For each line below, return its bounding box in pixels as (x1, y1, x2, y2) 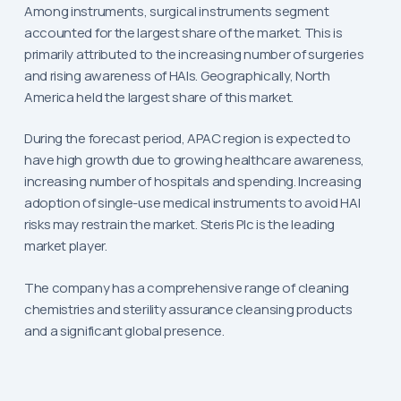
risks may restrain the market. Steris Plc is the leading (23, 215, 336, 235)
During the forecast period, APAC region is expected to (23, 129, 351, 149)
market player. (23, 236, 107, 256)
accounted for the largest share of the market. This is (23, 22, 343, 42)
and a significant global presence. (23, 320, 225, 340)
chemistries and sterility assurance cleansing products (23, 299, 353, 319)
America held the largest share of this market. (23, 87, 294, 107)
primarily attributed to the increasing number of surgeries (23, 44, 364, 64)
